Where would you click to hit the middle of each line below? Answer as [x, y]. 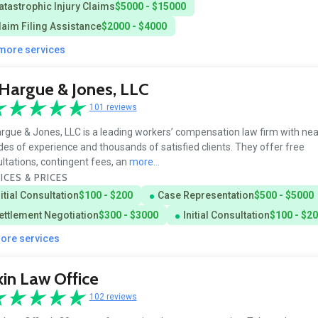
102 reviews [113, 297]
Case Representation [205, 196]
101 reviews [113, 108]
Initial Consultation [226, 215]
